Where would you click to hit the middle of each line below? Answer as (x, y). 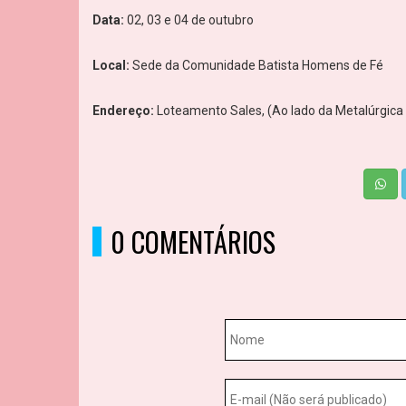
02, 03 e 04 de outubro (189, 20)
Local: (111, 66)
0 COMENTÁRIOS (193, 242)
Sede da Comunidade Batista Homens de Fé (256, 66)
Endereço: (123, 111)
